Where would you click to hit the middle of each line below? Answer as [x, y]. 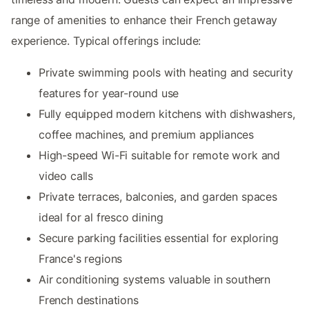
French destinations [89, 300]
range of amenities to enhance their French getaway [144, 20]
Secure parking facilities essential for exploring [159, 238]
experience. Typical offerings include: [106, 40]
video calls [66, 176]
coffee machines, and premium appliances [147, 134]
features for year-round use [109, 93]
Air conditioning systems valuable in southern [155, 279]
